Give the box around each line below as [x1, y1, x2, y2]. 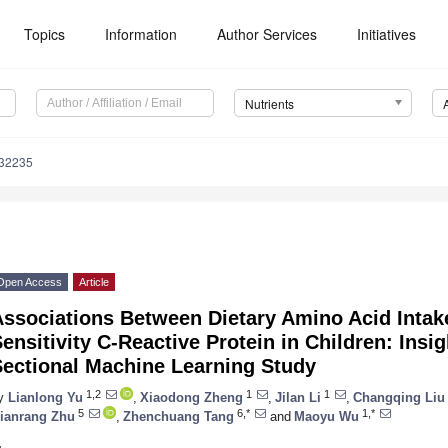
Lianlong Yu [8, 389, 83, 405]
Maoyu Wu [294, 408, 359, 424]
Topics [24, 24, 66, 44]
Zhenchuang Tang [123, 408, 234, 424]
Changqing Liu [353, 389, 445, 405]
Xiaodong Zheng [140, 389, 243, 405]
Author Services [217, 24, 318, 44]
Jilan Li [275, 389, 321, 405]
